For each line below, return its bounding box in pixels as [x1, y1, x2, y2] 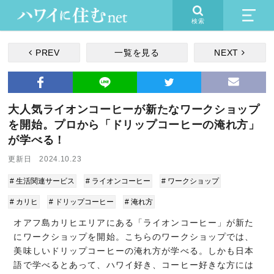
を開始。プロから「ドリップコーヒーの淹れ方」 [8, 119, 260, 131]
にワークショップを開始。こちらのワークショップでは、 [13, 232, 254, 242]
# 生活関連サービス [10, 177, 75, 185]
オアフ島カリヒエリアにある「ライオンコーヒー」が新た [13, 218, 254, 228]
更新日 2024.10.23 [8, 155, 82, 163]
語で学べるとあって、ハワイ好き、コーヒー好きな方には [13, 260, 254, 270]
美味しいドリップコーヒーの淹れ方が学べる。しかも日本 [13, 246, 254, 256]
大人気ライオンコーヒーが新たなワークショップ [8, 103, 260, 116]
